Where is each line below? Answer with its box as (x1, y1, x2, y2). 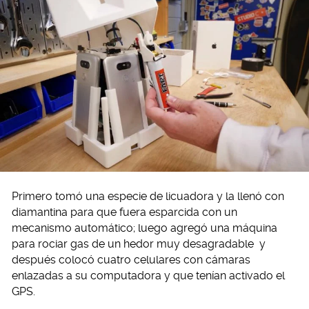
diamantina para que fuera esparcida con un (12, 205, 237, 219)
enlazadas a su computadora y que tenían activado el (12, 268, 285, 282)
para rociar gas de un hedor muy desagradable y (12, 237, 266, 250)
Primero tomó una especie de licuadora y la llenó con (12, 189, 284, 203)
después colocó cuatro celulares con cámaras (12, 252, 250, 266)
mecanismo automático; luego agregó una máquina (12, 221, 277, 235)
